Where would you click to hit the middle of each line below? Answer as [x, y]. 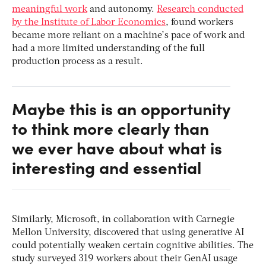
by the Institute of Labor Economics [89, 23]
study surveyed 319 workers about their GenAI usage [125, 259]
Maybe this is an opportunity [121, 108]
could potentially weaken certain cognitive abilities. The [133, 246]
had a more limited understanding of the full [108, 49]
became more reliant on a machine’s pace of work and [128, 36]
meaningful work [50, 10]
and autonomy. [122, 10]
